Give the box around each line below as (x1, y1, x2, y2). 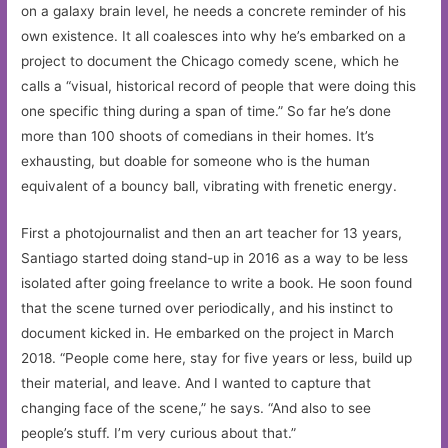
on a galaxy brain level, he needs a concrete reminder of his (21, 2, 407, 19)
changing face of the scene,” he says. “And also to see (21, 399, 372, 416)
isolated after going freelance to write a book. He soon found (21, 274, 413, 291)
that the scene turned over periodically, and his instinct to (21, 299, 394, 316)
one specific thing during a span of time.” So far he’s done (21, 102, 392, 119)
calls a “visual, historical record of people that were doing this (21, 77, 417, 94)
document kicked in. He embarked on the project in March (21, 324, 395, 341)
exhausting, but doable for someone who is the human (21, 152, 371, 169)
